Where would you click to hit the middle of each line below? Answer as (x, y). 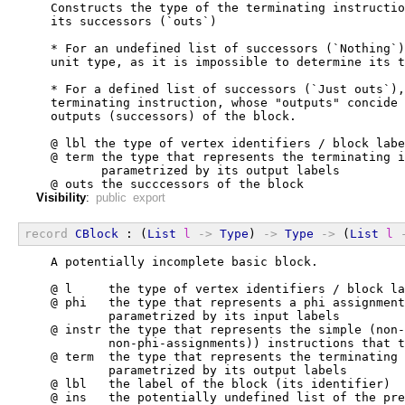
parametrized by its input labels (188, 316)
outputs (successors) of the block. (166, 116)
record (46, 233)
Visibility (61, 197)
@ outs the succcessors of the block (170, 184)
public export (131, 197)
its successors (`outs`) (127, 21)
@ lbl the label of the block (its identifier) (213, 383)
